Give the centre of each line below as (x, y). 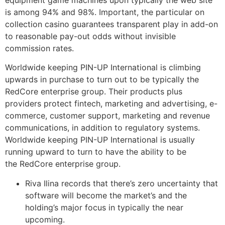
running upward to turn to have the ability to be (96, 152)
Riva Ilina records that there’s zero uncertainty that (122, 183)
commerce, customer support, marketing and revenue (107, 116)
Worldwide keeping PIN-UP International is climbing (103, 68)
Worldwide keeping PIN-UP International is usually (100, 140)
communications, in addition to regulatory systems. (102, 128)
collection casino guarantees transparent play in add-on (111, 24)
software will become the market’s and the (106, 195)
